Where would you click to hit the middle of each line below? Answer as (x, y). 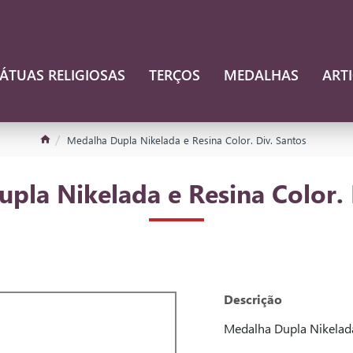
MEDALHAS (261, 74)
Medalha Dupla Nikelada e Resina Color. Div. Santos (186, 139)
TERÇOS (174, 74)
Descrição (253, 299)
